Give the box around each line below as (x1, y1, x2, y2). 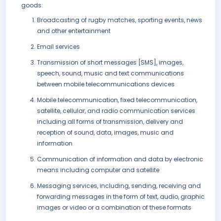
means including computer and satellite (37, 166, 159, 175)
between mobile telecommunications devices (37, 80, 175, 89)
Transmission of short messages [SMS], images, (37, 58, 184, 67)
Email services (37, 42, 80, 51)
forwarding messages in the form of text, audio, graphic (37, 192, 205, 201)
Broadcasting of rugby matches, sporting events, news (37, 16, 202, 25)
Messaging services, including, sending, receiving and (37, 182, 201, 190)
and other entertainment (37, 27, 110, 36)
